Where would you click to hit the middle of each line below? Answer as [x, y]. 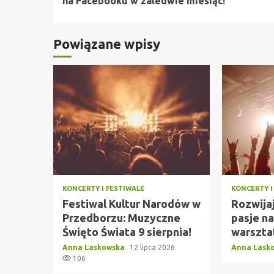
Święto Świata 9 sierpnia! [127, 231]
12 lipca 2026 [152, 247]
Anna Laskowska [94, 247]
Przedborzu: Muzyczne [121, 217]
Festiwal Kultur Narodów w [131, 203]
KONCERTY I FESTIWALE [103, 188]
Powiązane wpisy [107, 43]
